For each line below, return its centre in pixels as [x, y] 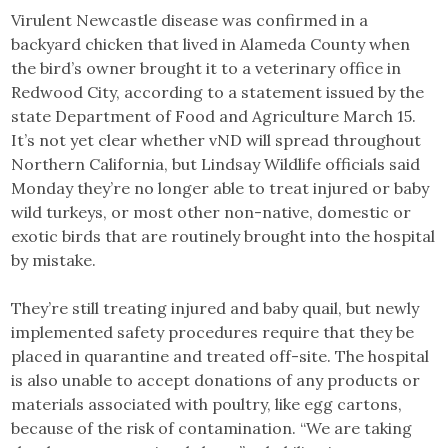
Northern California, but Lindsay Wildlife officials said [216, 164]
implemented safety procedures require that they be [213, 332]
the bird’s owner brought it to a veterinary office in [206, 68]
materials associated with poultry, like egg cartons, [207, 404]
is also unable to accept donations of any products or [216, 380]
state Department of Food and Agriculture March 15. [214, 116]
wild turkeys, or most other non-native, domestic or [211, 212]
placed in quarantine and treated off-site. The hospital [220, 356]
